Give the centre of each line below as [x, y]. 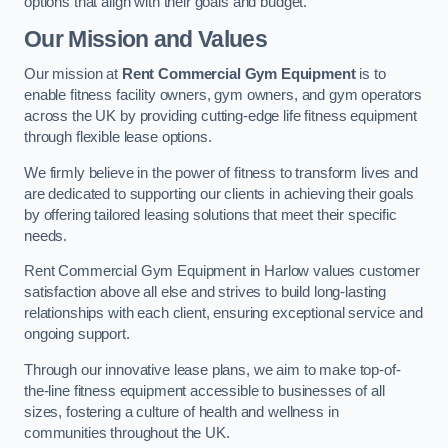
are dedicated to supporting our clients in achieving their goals [219, 193]
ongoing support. [77, 334]
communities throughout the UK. [127, 432]
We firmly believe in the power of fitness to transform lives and [221, 172]
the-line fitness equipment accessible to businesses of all [204, 390]
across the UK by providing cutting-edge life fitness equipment [220, 116]
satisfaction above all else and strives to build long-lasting [205, 292]
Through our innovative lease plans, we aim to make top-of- [212, 369]
